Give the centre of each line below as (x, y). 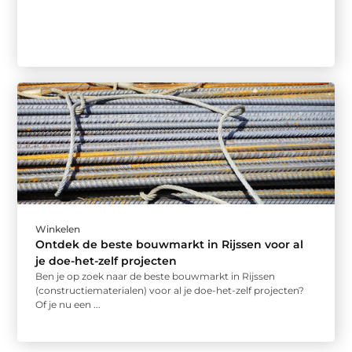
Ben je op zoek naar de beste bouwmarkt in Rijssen (156, 277)
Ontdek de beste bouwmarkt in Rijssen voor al (170, 245)
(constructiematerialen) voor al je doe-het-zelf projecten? (170, 291)
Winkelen (58, 229)
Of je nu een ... (68, 305)
